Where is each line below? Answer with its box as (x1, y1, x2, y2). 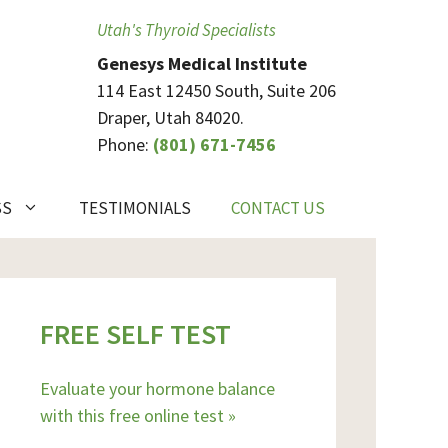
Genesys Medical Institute (97, 52, 307, 75)
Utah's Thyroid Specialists (97, 19, 276, 41)
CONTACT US (231, 197, 325, 219)
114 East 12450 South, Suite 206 (97, 79, 336, 102)
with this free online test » (40, 404, 236, 427)
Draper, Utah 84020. (97, 106, 244, 129)
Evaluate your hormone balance (40, 377, 275, 400)
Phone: (97, 133, 153, 156)
